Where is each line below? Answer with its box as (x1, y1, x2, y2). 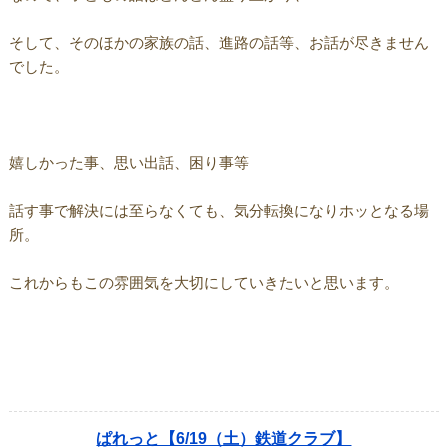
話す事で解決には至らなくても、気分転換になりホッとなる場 (8, 202, 429, 220)
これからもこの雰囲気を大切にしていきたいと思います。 (8, 274, 399, 292)
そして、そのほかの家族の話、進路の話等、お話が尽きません (8, 34, 429, 52)
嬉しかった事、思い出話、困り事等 (8, 154, 249, 172)
